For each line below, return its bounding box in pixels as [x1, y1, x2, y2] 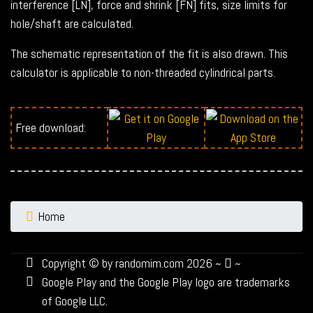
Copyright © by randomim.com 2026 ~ [42, 255, 224, 272]
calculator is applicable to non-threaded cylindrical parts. [10, 64, 275, 81]
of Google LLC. [42, 293, 108, 310]
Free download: [15, 119, 86, 136]
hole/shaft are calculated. [10, 15, 133, 32]
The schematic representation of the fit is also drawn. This [10, 45, 288, 62]
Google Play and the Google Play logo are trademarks [42, 274, 290, 291]
